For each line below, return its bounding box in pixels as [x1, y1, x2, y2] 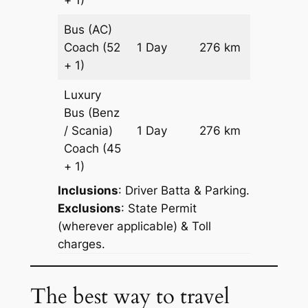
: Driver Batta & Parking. [118, 183, 250, 197]
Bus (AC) [64, 22, 113, 36]
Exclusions [57, 201, 121, 215]
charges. [57, 236, 105, 251]
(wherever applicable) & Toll [57, 219, 211, 233]
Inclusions [57, 183, 118, 197]
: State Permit [120, 201, 197, 215]
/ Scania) [64, 123, 113, 137]
